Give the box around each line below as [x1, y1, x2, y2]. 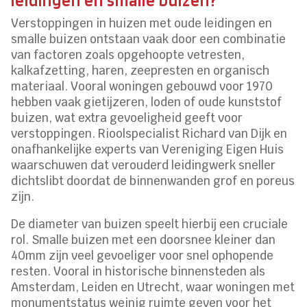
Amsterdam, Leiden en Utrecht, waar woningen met [11, 280, 295, 295]
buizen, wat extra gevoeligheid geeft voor [11, 110, 243, 126]
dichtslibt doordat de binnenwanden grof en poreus [11, 173, 295, 189]
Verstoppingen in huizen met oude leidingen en [11, 16, 273, 32]
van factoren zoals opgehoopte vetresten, [11, 47, 245, 63]
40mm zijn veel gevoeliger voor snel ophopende [11, 248, 274, 264]
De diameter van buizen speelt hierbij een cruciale [11, 217, 288, 232]
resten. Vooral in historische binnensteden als [11, 264, 266, 280]
